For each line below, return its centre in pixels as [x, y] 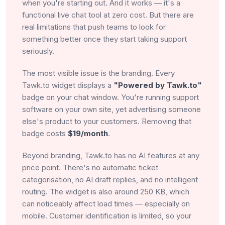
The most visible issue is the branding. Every [98, 73]
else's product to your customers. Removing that [107, 121]
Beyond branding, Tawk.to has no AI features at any [111, 155]
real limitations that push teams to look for [94, 27]
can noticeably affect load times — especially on [106, 203]
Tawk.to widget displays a [68, 85]
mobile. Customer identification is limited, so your [107, 215]
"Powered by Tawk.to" [158, 85]
